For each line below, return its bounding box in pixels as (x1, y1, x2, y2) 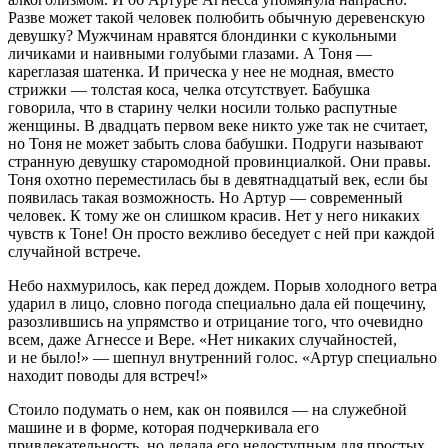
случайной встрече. (8, 243, 141, 261)
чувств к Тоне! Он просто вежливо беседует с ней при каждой (8, 225, 435, 243)
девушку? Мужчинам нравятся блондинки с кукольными (8, 27, 397, 45)
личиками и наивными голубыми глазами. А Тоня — (8, 45, 372, 63)
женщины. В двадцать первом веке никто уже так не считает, (8, 117, 428, 135)
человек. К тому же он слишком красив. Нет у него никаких (8, 207, 420, 225)
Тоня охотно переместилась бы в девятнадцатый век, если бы (8, 171, 428, 189)
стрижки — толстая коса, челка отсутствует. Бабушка (8, 81, 370, 99)
